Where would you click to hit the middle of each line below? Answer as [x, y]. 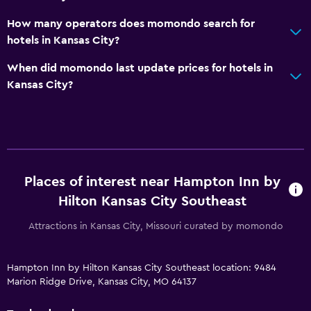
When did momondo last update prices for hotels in [140, 68]
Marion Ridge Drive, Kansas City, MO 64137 [102, 281]
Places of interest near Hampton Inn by [152, 182]
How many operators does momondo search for [131, 23]
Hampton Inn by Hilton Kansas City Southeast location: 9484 [142, 268]
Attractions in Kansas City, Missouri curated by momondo [155, 226]
